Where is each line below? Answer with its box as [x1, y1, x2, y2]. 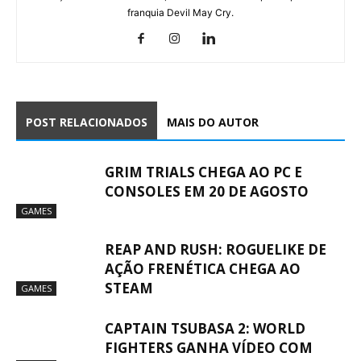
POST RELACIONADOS [26, 114, 147, 131]
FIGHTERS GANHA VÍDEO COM [105, 338, 313, 358]
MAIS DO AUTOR [167, 114, 259, 131]
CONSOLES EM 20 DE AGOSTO [105, 182, 309, 201]
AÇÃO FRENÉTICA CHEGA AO [105, 259, 301, 279]
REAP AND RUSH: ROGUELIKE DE [105, 240, 326, 259]
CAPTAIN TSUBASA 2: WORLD [105, 319, 305, 338]
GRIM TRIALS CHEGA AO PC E [105, 163, 302, 182]
